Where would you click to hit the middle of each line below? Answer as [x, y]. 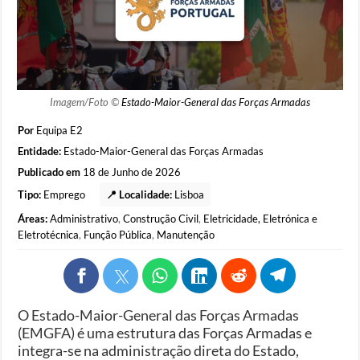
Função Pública [118, 234]
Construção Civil [161, 218]
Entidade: [41, 151]
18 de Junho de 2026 [131, 172]
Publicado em [49, 172]
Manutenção [186, 234]
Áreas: [33, 218]
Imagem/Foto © [85, 102]
